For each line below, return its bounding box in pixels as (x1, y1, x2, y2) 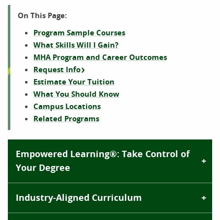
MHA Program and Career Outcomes (33, 52, 167, 62)
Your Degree (16, 162, 70, 174)
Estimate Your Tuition (33, 77, 114, 87)
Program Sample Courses (33, 27, 125, 38)
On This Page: (18, 10, 67, 21)
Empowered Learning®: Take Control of (16, 148, 190, 160)
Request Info (33, 64, 81, 75)
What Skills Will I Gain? (33, 40, 118, 50)
